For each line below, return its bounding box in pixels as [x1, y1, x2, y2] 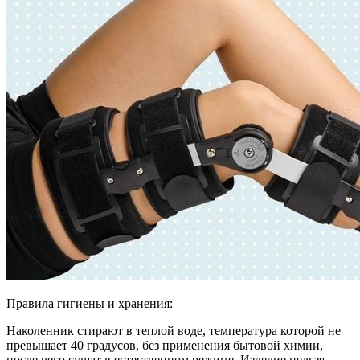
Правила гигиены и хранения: [6, 297, 173, 311]
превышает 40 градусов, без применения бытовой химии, [6, 338, 323, 353]
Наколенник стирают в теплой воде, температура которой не [6, 324, 341, 338]
